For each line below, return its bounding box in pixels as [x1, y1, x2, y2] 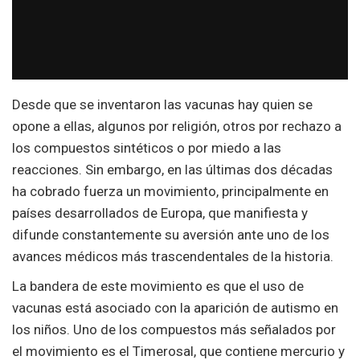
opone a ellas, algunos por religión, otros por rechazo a [12, 118, 342, 135]
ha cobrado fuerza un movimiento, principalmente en [12, 183, 329, 200]
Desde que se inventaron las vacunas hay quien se [12, 96, 313, 113]
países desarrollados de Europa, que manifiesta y [12, 205, 308, 222]
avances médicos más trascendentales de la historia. [12, 248, 333, 265]
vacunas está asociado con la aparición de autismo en [12, 300, 338, 317]
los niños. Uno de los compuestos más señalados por [12, 321, 336, 338]
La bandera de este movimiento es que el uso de [12, 278, 304, 295]
